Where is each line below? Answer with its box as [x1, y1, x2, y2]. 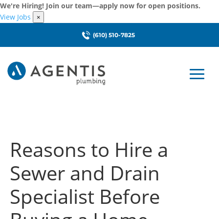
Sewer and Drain [10, 159, 160, 186]
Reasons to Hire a [10, 136, 168, 163]
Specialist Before [10, 183, 160, 210]
